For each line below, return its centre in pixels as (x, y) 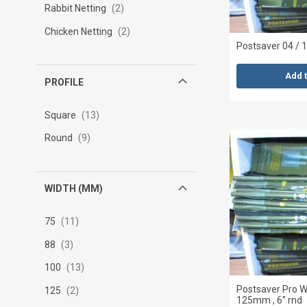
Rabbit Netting (76, 9)
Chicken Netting (79, 31)
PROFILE (64, 82)
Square (61, 115)
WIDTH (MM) (73, 189)
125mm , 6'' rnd (270, 300)
